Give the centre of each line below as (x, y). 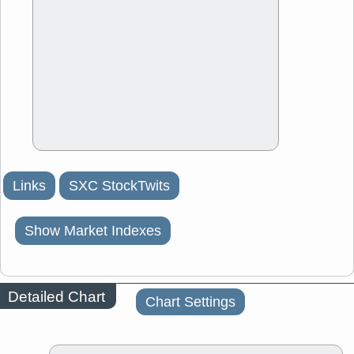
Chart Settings (190, 302)
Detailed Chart (56, 296)
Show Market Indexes (93, 231)
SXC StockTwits (119, 186)
